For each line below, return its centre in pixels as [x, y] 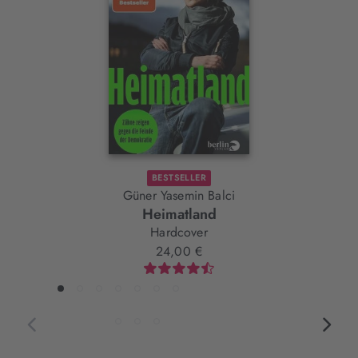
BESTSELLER [179, 178]
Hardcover [179, 233]
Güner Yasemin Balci [179, 196]
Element [61, 22]
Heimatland [179, 215]
